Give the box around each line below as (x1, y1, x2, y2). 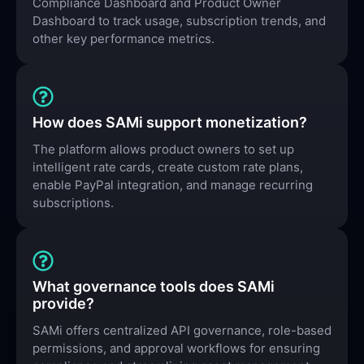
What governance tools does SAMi (32, 278, 275, 295)
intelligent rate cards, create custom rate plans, (32, 159, 303, 175)
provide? (32, 295, 94, 312)
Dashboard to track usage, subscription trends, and (32, 13, 326, 28)
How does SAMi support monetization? (32, 114, 307, 131)
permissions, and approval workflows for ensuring (32, 340, 320, 356)
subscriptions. (32, 195, 114, 210)
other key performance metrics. (32, 31, 214, 46)
